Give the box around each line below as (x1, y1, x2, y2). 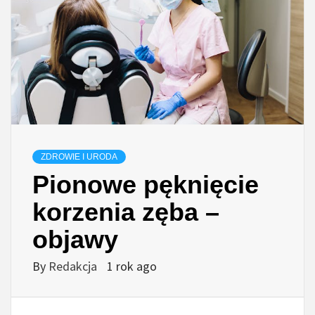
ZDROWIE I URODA (41, 152, 117, 162)
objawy (32, 225, 118, 255)
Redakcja (49, 258, 100, 275)
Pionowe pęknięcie (32, 170, 259, 200)
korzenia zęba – (32, 198, 219, 227)
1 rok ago (107, 258, 157, 275)
